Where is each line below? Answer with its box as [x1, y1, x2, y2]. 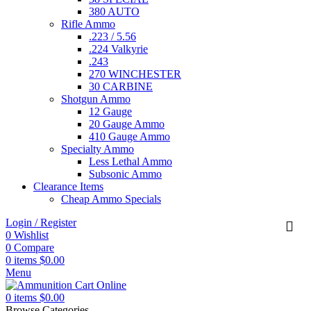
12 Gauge [89, 106, 132, 118]
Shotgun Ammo [61, 93, 131, 106]
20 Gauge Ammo [89, 118, 165, 131]
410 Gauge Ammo [89, 131, 170, 143]
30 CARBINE [89, 81, 153, 93]
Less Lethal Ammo [89, 155, 172, 168]
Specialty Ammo [61, 143, 134, 155]
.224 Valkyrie [89, 43, 148, 56]
